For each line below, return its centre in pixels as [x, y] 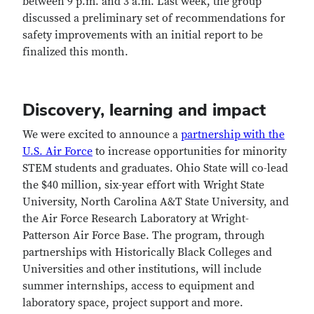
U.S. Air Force [57, 151]
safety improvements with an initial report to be [143, 35]
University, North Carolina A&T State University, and [156, 202]
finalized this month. [75, 52]
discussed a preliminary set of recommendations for [154, 18]
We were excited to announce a [102, 135]
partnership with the [233, 135]
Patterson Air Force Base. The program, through [144, 235]
